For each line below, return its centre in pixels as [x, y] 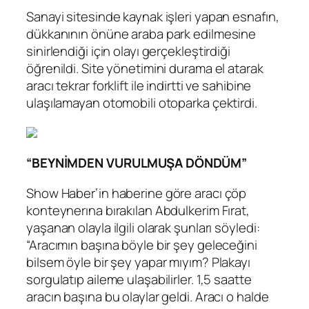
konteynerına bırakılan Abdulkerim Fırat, [138, 210]
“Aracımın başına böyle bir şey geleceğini [142, 245]
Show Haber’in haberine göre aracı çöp [137, 193]
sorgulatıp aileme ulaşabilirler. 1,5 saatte [139, 279]
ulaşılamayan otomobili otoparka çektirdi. [142, 103]
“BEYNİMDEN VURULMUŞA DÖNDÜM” [137, 163]
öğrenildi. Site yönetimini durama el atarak [145, 69]
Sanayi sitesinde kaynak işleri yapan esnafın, [153, 17]
